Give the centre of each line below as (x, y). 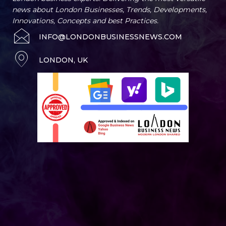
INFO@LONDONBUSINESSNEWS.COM (110, 37)
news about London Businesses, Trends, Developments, (109, 10)
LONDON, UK (63, 60)
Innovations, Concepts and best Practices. (85, 21)
